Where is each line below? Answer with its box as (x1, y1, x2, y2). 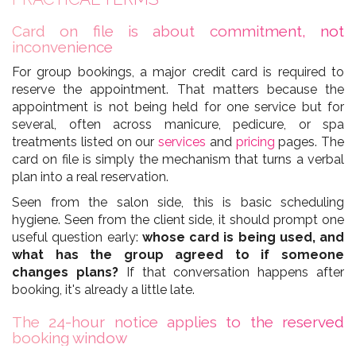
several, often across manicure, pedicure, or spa (12, 117, 344, 133)
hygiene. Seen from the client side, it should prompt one (12, 212, 344, 228)
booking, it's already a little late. (12, 282, 195, 298)
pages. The (274, 134, 344, 150)
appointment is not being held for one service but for (12, 99, 344, 115)
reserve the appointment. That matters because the (12, 82, 344, 98)
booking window (12, 329, 127, 347)
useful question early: (12, 230, 142, 246)
